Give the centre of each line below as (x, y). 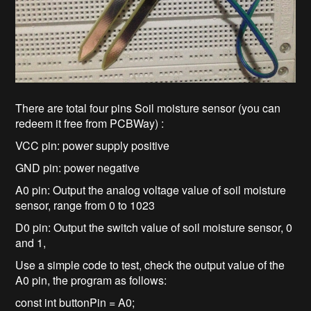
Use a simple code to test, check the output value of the (150, 264)
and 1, (31, 242)
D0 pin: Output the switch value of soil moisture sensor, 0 (154, 227)
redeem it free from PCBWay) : (90, 123)
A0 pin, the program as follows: (91, 280)
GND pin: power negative (78, 167)
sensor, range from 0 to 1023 (85, 205)
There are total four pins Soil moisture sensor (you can (148, 108)
